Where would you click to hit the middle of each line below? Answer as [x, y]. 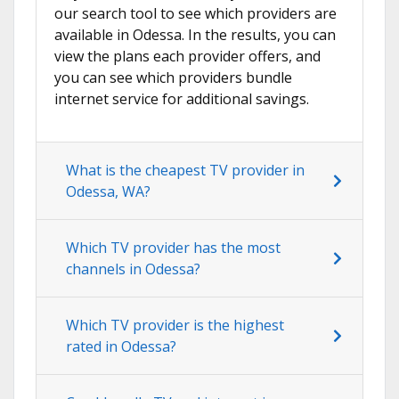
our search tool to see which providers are [195, 14]
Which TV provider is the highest [175, 326]
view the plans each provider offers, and [187, 57]
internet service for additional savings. [182, 99]
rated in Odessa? [121, 347]
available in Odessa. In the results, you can [195, 35]
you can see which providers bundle [173, 78]
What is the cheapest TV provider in [185, 171]
